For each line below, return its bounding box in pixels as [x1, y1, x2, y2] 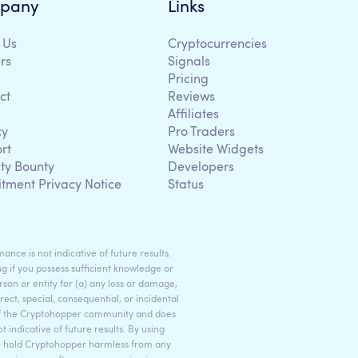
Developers [168, 161, 234, 174]
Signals [168, 55, 210, 69]
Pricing [168, 73, 209, 86]
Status [168, 178, 204, 192]
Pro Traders [168, 125, 235, 139]
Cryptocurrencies [168, 38, 267, 51]
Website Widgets [168, 143, 264, 157]
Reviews [168, 90, 215, 104]
